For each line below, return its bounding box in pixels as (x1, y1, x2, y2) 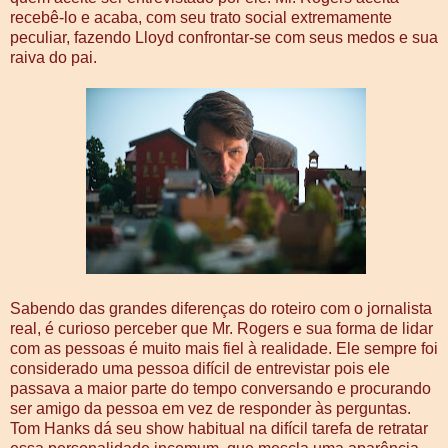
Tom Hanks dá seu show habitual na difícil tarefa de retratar (10, 419, 428, 437)
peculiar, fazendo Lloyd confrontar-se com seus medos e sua (10, 28, 438, 46)
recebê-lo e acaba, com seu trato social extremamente (10, 8, 392, 26)
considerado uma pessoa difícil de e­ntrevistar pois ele (10, 359, 390, 377)
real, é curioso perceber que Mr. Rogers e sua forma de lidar (10, 319, 433, 337)
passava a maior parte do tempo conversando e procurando (10, 379, 431, 397)
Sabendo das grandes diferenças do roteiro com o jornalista (10, 299, 432, 317)
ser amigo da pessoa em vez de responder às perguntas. (10, 399, 411, 417)
